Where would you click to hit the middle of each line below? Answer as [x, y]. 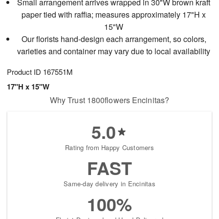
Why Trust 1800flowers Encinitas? [109, 100]
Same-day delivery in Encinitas [109, 183]
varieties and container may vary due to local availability [114, 51]
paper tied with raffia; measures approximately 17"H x [114, 14]
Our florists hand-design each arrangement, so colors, [114, 39]
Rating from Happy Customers [109, 147]
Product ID [25, 71]
